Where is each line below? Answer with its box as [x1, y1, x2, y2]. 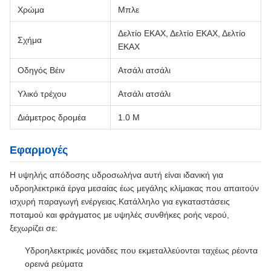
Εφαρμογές [10, 144, 68, 156]
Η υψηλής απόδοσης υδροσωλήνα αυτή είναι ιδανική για [10, 170, 223, 180]
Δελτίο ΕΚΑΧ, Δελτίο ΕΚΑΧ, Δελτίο [118, 28, 246, 38]
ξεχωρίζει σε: [10, 223, 57, 233]
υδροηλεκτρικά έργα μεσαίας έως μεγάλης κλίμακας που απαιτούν [10, 183, 259, 193]
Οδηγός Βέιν [18, 65, 65, 75]
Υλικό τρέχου [18, 89, 67, 99]
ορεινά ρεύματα [25, 259, 83, 269]
